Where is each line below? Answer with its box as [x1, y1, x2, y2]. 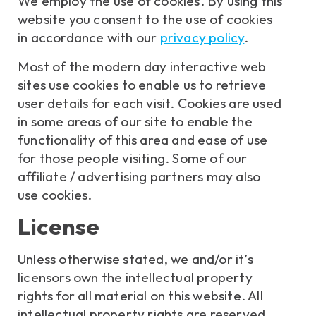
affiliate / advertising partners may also [18, 167, 261, 185]
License [18, 212, 100, 241]
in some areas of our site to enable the [18, 112, 253, 130]
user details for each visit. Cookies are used [18, 94, 282, 111]
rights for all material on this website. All [18, 287, 263, 305]
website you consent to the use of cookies [18, 11, 273, 28]
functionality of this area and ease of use [18, 130, 268, 148]
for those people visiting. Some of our [18, 149, 248, 166]
